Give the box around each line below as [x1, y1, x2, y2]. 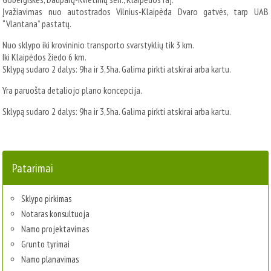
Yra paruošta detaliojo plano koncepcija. [2, 84, 143, 97]
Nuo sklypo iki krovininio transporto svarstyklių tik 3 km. [2, 39, 195, 51]
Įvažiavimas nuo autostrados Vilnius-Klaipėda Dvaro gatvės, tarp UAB [2, 5, 269, 18]
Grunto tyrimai [21, 238, 70, 250]
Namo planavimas [21, 253, 79, 266]
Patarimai [12, 160, 54, 177]
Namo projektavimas [21, 223, 90, 235]
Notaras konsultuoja [21, 208, 90, 220]
